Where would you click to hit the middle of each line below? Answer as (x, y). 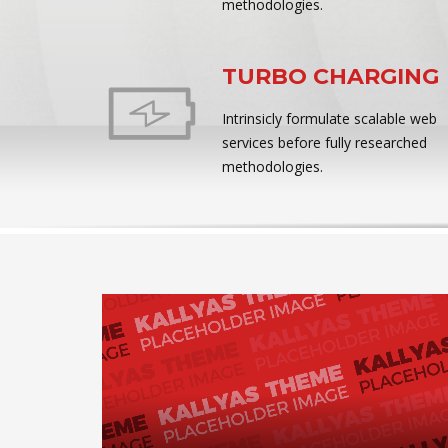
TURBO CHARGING (330, 76)
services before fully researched (324, 142)
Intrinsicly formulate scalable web (329, 118)
